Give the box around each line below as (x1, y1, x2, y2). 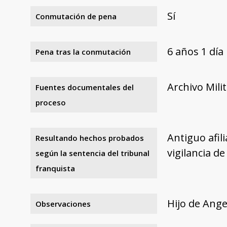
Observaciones (35, 198, 91, 209)
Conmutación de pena (35, 11, 117, 21)
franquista (35, 163, 75, 173)
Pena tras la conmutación (35, 46, 131, 57)
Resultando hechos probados (35, 132, 144, 143)
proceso (35, 97, 66, 107)
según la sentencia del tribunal (35, 147, 149, 158)
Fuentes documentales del (35, 82, 134, 92)
